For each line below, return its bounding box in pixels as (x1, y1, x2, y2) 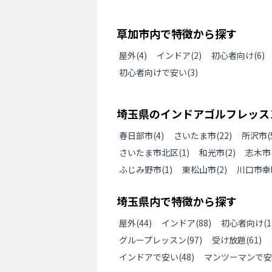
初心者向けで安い (119, 66, 187, 78)
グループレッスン (119, 234, 186, 246)
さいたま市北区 (119, 146, 178, 158)
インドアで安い (119, 251, 178, 263)
